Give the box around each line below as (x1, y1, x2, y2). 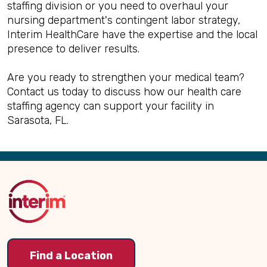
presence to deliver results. (7, 42, 139, 55)
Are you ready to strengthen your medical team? (7, 71, 244, 84)
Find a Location (30, 249, 113, 262)
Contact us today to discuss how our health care (7, 85, 241, 98)
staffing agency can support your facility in (7, 100, 214, 113)
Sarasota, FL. (7, 114, 69, 127)
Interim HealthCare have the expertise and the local (7, 28, 257, 41)
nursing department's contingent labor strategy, (7, 14, 240, 27)
